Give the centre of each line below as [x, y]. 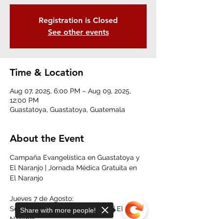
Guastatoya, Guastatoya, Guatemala [67, 109]
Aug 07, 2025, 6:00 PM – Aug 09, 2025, [70, 91]
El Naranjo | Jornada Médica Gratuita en [74, 168]
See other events [78, 32]
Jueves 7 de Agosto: [42, 198]
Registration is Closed [78, 20]
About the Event [47, 138]
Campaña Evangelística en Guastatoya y [76, 157]
